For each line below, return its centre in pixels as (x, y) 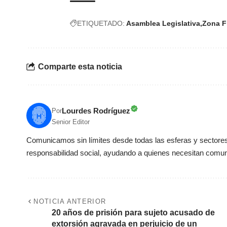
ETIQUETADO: (101, 24)
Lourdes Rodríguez (96, 111)
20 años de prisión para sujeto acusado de (133, 213)
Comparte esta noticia (80, 66)
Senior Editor (71, 122)
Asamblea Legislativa (163, 24)
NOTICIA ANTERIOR (70, 202)
